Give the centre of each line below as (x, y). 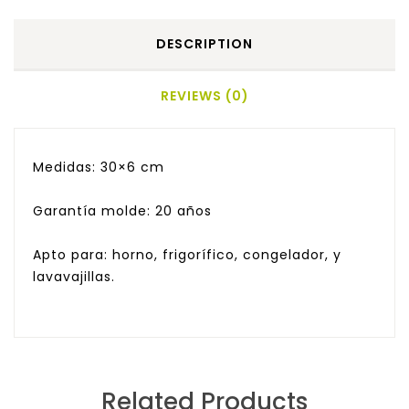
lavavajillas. (74, 277)
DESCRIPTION (204, 44)
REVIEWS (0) (204, 96)
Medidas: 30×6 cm (99, 168)
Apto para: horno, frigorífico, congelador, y (187, 255)
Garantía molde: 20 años (122, 211)
